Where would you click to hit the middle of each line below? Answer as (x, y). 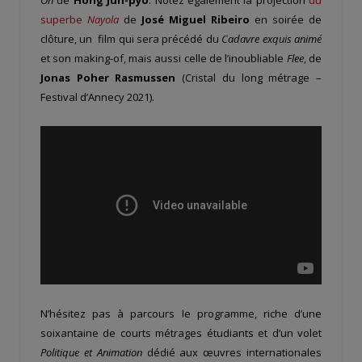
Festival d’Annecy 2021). (97, 97)
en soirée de (286, 19)
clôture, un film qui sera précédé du (130, 38)
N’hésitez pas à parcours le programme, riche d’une (181, 313)
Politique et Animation (91, 352)
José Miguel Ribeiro (196, 19)
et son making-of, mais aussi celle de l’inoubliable (164, 58)
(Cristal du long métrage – (249, 77)
